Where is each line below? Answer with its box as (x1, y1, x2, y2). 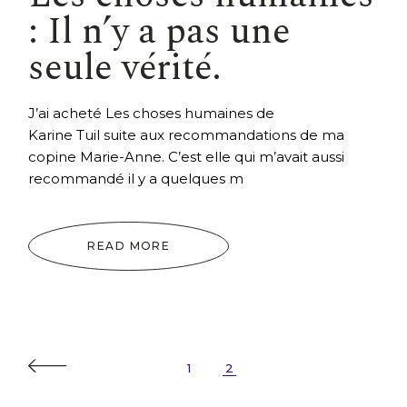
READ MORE (87, 239, 171, 253)
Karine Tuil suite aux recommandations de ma (28, 126, 345, 144)
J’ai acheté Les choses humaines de (28, 104, 275, 123)
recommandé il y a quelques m (28, 170, 244, 188)
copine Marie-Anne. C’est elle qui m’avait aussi (28, 148, 345, 166)
